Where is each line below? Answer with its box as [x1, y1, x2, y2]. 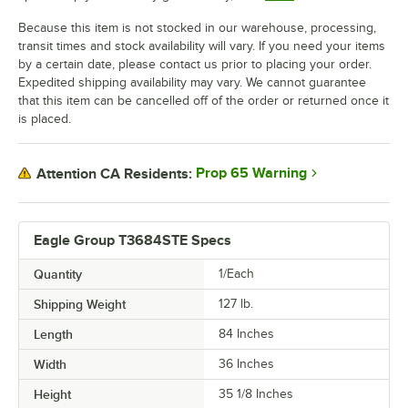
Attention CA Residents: [36, 165, 192, 182]
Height [34, 387, 71, 403]
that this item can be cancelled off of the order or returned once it [18, 94, 389, 108]
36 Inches [219, 357, 274, 372]
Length [34, 327, 73, 342]
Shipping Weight [34, 297, 126, 312]
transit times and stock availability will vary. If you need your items [18, 39, 385, 54]
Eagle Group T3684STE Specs [34, 232, 231, 250]
